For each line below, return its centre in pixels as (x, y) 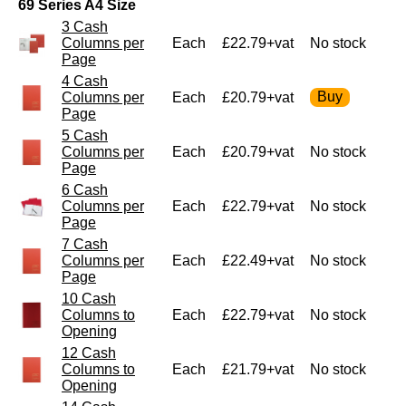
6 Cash (85, 189)
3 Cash (85, 26)
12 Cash (89, 353)
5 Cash (85, 135)
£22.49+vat (258, 260)
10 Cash (89, 298)
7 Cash (85, 244)
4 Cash (85, 81)
